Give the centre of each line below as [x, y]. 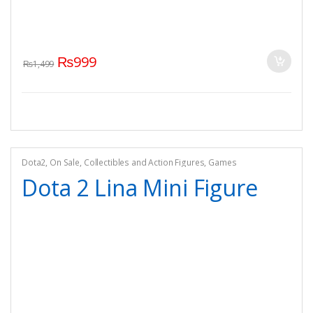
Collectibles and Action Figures [144, 162]
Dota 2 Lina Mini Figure [139, 188]
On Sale [65, 162]
